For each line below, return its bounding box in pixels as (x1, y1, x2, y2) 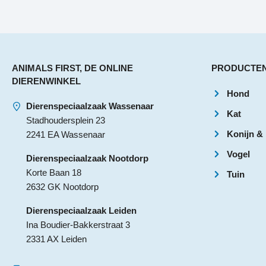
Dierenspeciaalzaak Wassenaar (26, 101, 154, 111)
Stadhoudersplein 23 (26, 115, 105, 125)
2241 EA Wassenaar (26, 129, 105, 140)
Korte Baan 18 (26, 167, 81, 178)
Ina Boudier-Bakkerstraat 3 (26, 220, 130, 230)
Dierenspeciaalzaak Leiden (26, 205, 137, 216)
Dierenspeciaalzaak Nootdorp (26, 153, 148, 163)
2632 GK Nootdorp (26, 182, 99, 192)
